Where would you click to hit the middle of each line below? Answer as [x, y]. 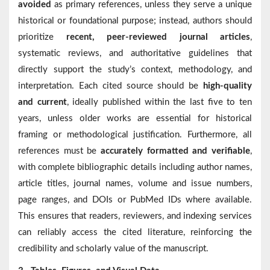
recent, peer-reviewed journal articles [158, 37]
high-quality [228, 86]
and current [42, 102]
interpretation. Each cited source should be [111, 86]
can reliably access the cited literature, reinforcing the [135, 233]
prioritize [42, 37]
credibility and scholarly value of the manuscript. [113, 249]
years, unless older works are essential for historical [135, 119]
